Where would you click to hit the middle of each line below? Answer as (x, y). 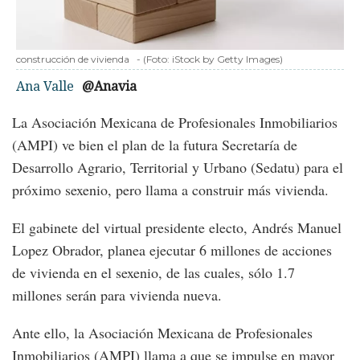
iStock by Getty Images (226, 59)
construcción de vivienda (73, 59)
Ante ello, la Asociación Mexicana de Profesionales (162, 333)
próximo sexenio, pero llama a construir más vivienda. (170, 190)
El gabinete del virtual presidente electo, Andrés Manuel (177, 228)
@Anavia (109, 86)
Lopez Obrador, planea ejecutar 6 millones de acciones (172, 250)
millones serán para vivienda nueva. (117, 295)
